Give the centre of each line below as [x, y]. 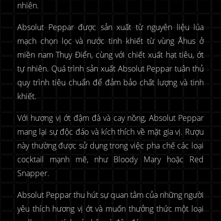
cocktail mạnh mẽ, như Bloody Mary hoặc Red [110, 159]
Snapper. [33, 173]
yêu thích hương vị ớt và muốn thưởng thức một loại [110, 208]
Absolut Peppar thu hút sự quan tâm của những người [110, 195]
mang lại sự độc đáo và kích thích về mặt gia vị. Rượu [110, 131]
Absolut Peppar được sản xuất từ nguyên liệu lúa [110, 27]
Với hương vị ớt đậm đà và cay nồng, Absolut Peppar [110, 118]
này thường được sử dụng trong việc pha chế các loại [110, 145]
